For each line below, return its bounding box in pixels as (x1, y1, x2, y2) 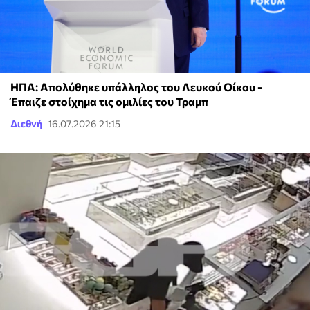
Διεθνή (10, 117, 42, 129)
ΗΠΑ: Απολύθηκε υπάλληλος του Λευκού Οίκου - (10, 80, 262, 93)
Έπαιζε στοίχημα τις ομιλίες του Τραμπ (10, 94, 208, 108)
